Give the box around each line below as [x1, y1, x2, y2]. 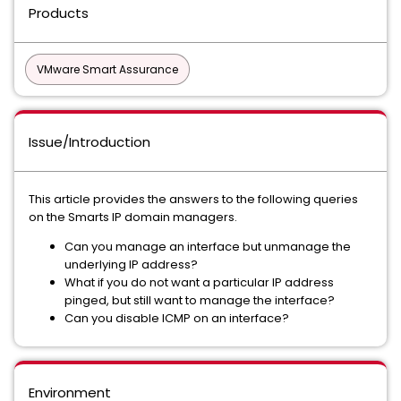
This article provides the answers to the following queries [29, 191, 358, 208]
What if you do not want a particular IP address [64, 274, 334, 291]
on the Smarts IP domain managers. [29, 209, 237, 226]
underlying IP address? [64, 256, 198, 273]
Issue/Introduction [29, 132, 150, 151]
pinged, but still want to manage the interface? [64, 292, 335, 309]
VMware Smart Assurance [37, 62, 178, 77]
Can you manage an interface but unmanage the [64, 238, 351, 255]
